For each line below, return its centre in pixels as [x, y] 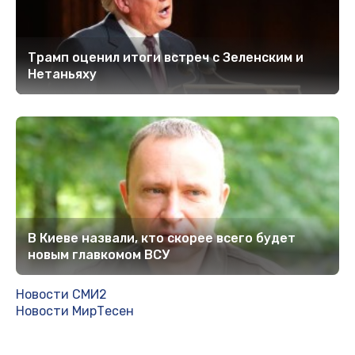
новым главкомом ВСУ [99, 254]
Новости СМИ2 [61, 294]
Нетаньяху [62, 74]
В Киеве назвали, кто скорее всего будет [162, 238]
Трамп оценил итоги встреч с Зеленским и [166, 57]
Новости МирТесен [75, 311]
